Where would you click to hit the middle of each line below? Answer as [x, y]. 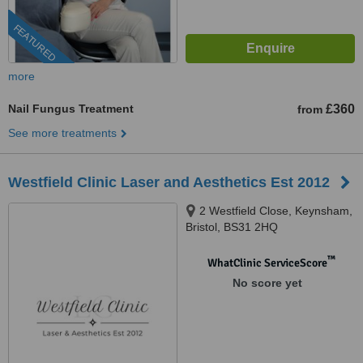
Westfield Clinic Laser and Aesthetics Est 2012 [169, 182]
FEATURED [34, 43]
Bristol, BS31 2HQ [232, 227]
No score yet [267, 283]
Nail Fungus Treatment [71, 109]
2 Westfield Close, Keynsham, [276, 211]
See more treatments [62, 133]
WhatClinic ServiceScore [267, 263]
